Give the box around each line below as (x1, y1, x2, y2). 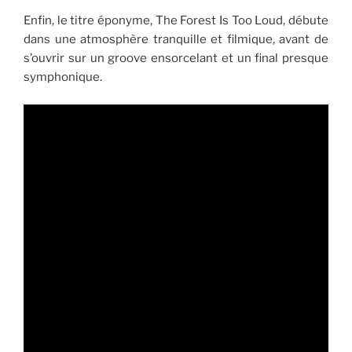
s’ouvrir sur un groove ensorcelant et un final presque (24, 51, 328, 66)
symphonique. (24, 70, 102, 85)
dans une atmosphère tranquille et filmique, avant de (24, 32, 328, 47)
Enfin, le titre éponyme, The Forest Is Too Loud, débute (24, 13, 328, 28)
